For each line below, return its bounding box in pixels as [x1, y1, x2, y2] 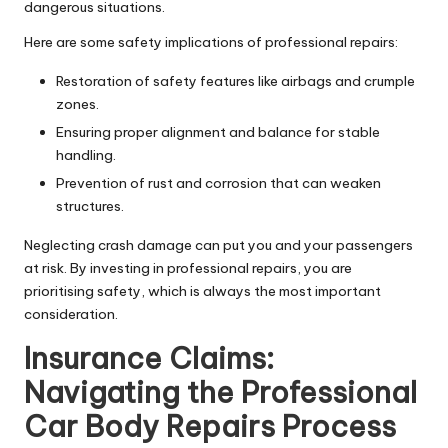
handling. [56, 145, 116, 164]
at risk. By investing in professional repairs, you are [24, 258, 352, 277]
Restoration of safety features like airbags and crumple [56, 71, 415, 90]
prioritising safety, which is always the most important [24, 281, 381, 300]
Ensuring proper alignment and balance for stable [56, 122, 380, 141]
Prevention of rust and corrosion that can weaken [56, 173, 381, 192]
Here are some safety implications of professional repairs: [24, 32, 398, 51]
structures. [56, 196, 124, 215]
